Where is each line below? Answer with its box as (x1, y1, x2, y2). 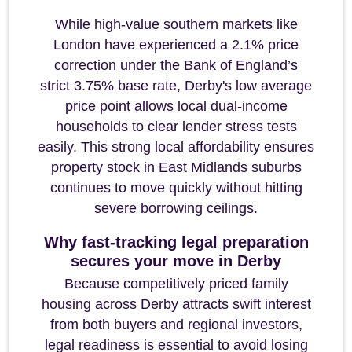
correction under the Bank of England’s (54, 57, 298, 73)
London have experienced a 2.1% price (53, 37, 299, 53)
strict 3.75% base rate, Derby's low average (40, 78, 312, 93)
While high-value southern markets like (54, 16, 298, 32)
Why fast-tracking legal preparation (43, 233, 309, 251)
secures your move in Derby (71, 252, 281, 269)
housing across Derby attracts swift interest (41, 296, 311, 312)
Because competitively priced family (64, 276, 288, 291)
